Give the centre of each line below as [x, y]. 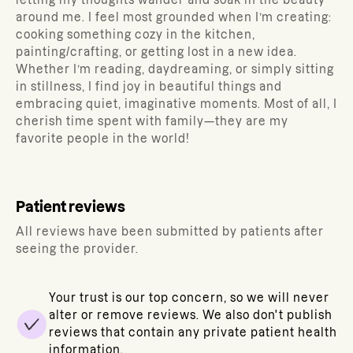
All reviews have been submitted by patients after [170, 232]
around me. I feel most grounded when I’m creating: [174, 17]
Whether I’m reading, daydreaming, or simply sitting [175, 69]
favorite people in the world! [103, 139]
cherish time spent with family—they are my [152, 121]
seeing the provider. [77, 249]
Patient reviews [71, 207]
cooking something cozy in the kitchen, [136, 35]
